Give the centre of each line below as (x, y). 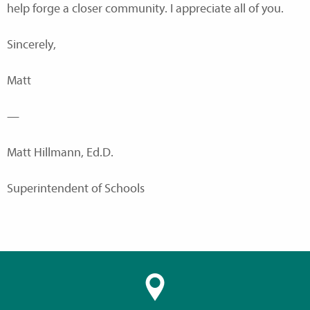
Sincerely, (31, 44)
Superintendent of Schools (76, 188)
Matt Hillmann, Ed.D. (60, 152)
